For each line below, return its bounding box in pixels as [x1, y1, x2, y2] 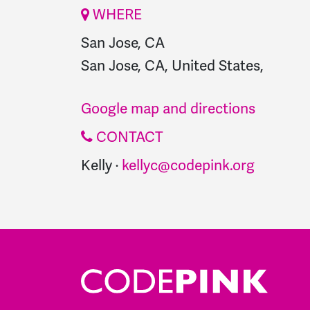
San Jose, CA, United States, [81, 55, 264, 75]
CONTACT [93, 127, 163, 146]
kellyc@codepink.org [122, 155, 255, 174]
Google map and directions [81, 98, 255, 118]
